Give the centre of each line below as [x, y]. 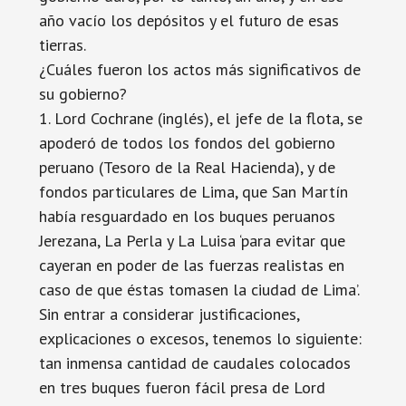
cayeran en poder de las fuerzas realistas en [191, 265]
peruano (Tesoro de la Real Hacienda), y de [187, 167]
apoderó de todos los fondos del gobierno [187, 143]
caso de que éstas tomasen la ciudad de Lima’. [199, 290]
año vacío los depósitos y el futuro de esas [188, 20]
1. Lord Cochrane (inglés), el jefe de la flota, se [200, 118]
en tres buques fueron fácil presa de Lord [182, 387]
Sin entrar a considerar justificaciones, [169, 314]
